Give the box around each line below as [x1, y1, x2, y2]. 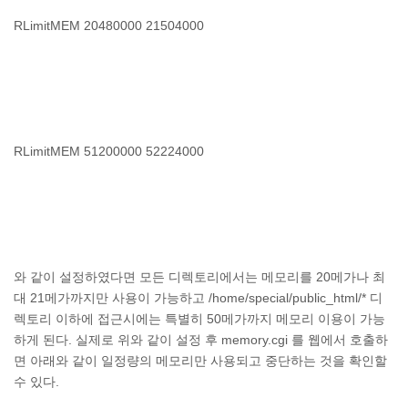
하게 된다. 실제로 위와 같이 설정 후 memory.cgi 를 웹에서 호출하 [14, 332, 388, 347]
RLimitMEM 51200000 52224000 [14, 144, 204, 158]
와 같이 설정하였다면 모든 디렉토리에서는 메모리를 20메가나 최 [14, 270, 385, 284]
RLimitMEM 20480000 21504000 [14, 18, 204, 33]
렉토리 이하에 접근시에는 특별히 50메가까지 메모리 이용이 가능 [14, 311, 385, 326]
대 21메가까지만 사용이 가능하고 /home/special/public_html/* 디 [14, 291, 382, 305]
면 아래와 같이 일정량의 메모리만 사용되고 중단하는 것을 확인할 [14, 353, 387, 368]
